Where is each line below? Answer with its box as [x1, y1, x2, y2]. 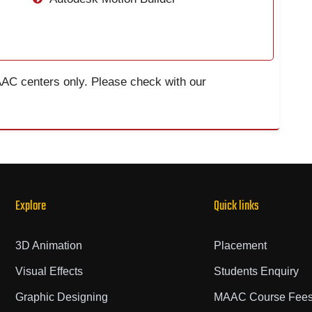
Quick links [213, 196, 259, 217]
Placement [213, 240, 267, 252]
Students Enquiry [213, 265, 299, 278]
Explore [15, 196, 46, 217]
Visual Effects [15, 265, 83, 278]
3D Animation [15, 240, 82, 252]
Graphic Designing [15, 291, 108, 304]
